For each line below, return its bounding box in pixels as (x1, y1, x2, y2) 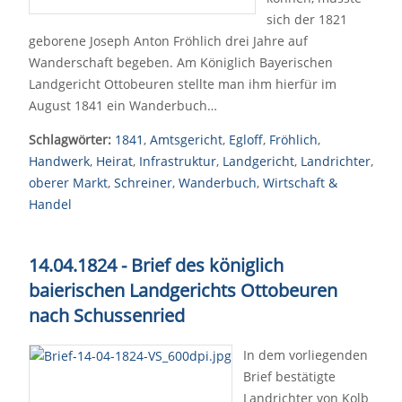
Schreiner (114, 174, 172, 191)
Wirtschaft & (263, 174, 337, 191)
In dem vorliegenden (243, 346, 368, 363)
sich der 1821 (267, 11, 347, 28)
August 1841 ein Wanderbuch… (29, 97, 217, 114)
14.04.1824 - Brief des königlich (29, 253, 284, 277)
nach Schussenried (29, 303, 185, 328)
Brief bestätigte (243, 368, 336, 385)
